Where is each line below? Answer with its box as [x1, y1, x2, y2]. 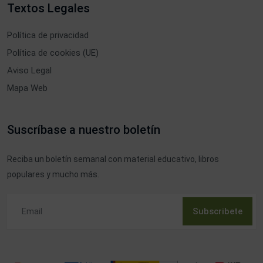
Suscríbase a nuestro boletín [7, 122, 160, 137]
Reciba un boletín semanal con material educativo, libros [7, 154, 219, 164]
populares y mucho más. [7, 169, 99, 179]
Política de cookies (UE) [7, 47, 99, 58]
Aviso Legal [7, 65, 52, 76]
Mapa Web [7, 82, 48, 93]
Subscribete [193, 205, 242, 217]
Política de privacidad [7, 29, 89, 41]
